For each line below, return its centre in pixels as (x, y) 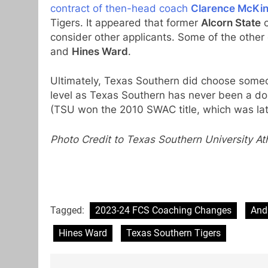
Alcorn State (231, 22)
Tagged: (68, 211)
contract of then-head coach (121, 8)
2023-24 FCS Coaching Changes (163, 211)
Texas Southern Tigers (173, 233)
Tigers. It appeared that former (126, 22)
